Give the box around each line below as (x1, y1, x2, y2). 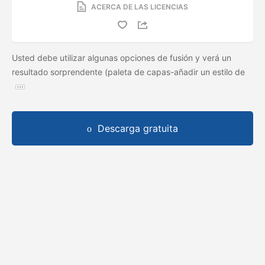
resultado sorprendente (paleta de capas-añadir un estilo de (12, 66, 245, 77)
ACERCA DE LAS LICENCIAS (91, 2, 188, 11)
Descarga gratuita (98, 122, 178, 134)
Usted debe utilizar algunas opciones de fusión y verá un (12, 52, 231, 63)
